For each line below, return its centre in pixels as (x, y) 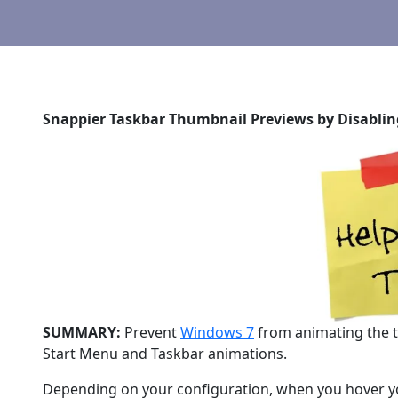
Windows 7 (217, 332)
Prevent (151, 332)
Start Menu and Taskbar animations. (165, 354)
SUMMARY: (82, 332)
